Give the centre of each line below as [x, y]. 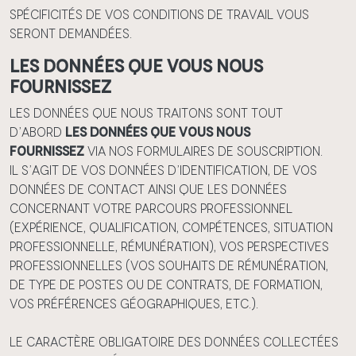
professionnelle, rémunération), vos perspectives [169, 247]
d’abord [37, 132]
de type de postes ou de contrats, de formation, [166, 285]
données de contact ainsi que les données [148, 190]
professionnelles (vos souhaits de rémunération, [169, 266]
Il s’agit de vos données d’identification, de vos [163, 170]
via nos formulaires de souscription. [203, 151]
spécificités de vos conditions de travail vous [159, 15]
